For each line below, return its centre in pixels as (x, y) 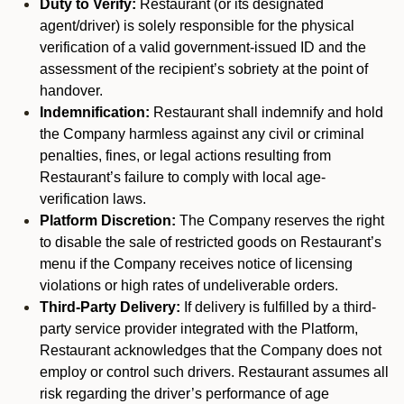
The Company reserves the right (280, 220)
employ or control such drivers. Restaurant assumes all (214, 372)
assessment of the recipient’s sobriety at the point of (204, 69)
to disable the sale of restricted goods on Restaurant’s (211, 242)
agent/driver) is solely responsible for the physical (197, 26)
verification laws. (93, 199)
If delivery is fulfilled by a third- (278, 307)
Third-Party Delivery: (110, 307)
